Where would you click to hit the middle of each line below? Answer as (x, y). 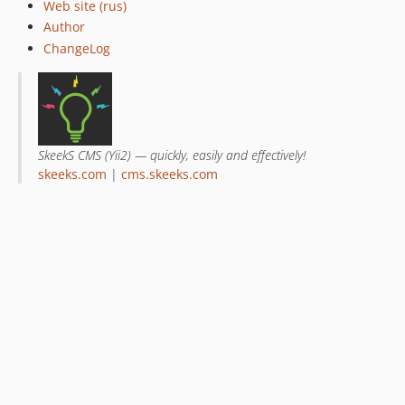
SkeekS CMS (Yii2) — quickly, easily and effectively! (171, 155)
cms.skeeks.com (169, 174)
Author (64, 27)
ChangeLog (77, 48)
